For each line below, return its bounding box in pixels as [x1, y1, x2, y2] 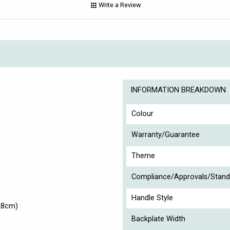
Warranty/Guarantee [131, 130, 200, 139]
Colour [131, 109, 154, 118]
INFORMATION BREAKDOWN [130, 85, 226, 94]
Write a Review [98, 1, 141, 9]
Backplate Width [131, 214, 185, 223]
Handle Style [131, 193, 173, 202]
